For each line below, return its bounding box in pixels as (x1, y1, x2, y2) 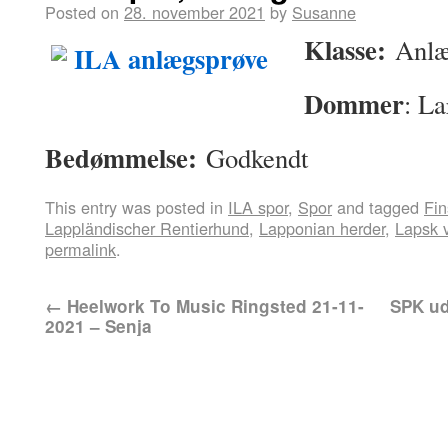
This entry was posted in (45, 195, 228, 219)
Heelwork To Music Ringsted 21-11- (62, 294, 364, 318)
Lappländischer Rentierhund (45, 216, 249, 240)
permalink (45, 237, 116, 261)
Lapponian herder (259, 216, 385, 240)
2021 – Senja (45, 314, 152, 338)
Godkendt (197, 140, 308, 175)
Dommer (304, 84, 404, 123)
